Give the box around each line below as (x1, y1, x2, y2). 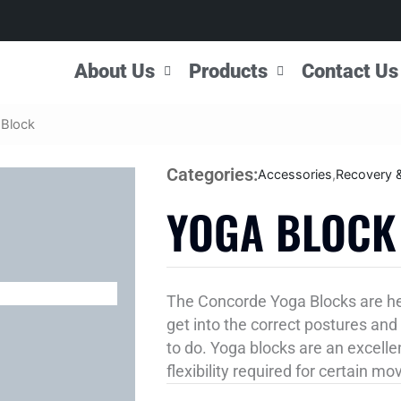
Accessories (258, 166, 332, 182)
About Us (74, 60, 156, 82)
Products (189, 60, 269, 82)
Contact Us (302, 60, 399, 82)
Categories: (166, 164, 258, 185)
